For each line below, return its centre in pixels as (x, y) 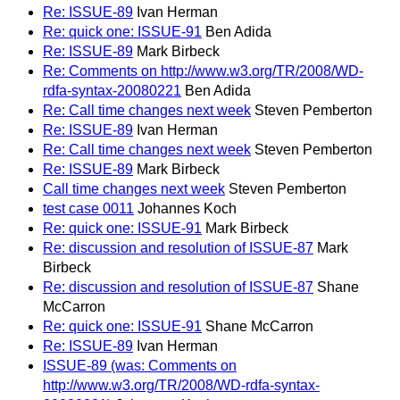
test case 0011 (88, 208)
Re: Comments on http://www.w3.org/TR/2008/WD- (203, 71)
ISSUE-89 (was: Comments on (140, 365)
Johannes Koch (187, 208)
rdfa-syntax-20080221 (112, 90)
